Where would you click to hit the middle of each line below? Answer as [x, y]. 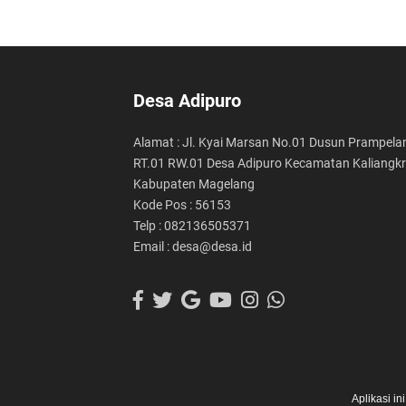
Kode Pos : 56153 [182, 205]
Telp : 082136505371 [192, 226]
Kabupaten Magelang [194, 184]
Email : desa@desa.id [193, 246]
